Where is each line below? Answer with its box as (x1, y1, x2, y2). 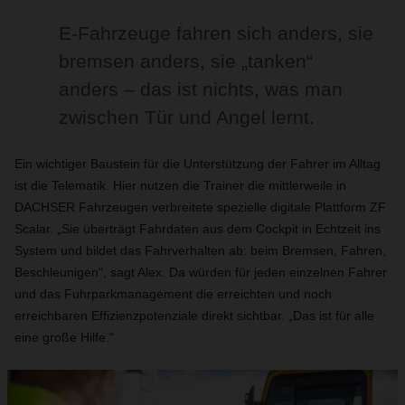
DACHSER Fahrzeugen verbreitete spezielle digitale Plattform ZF (14, 200, 386, 214)
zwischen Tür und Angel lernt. (59, 107, 316, 127)
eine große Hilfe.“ (14, 330, 114, 344)
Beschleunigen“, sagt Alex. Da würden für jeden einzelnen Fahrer (14, 265, 387, 279)
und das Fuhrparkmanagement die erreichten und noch (14, 287, 332, 301)
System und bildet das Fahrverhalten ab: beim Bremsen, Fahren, (14, 243, 386, 258)
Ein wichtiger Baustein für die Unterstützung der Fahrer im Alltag (14, 156, 381, 171)
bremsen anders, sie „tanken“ (59, 51, 314, 71)
